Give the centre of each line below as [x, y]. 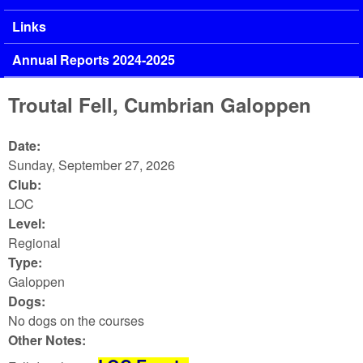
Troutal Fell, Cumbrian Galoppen [160, 105]
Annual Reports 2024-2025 [94, 60]
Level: [28, 224]
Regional [34, 243]
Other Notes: [49, 340]
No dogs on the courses [76, 321]
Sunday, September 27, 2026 [92, 165]
